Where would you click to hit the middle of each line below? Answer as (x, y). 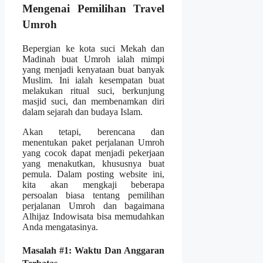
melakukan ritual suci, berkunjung (94, 90)
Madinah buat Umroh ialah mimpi (94, 59)
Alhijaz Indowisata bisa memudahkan (94, 216)
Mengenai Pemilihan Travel (94, 9)
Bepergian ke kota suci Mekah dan (94, 48)
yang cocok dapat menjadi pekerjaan (94, 153)
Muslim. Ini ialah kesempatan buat (94, 80)
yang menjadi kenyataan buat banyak (94, 69)
